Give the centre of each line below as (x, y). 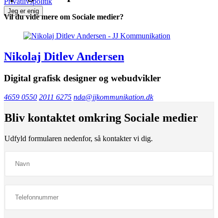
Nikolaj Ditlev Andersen (64, 56)
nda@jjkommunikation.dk (113, 97)
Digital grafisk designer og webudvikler (82, 78)
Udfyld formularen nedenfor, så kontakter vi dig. (79, 139)
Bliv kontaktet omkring (64, 118)
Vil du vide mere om (38, 17)
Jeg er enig (23, 11)
